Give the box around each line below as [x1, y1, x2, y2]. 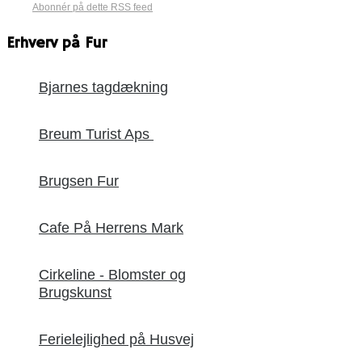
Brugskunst [39, 284, 112, 301]
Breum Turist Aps [39, 125, 154, 142]
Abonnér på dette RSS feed [32, 2, 153, 14]
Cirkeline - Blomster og [39, 266, 186, 283]
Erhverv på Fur [6, 34, 107, 54]
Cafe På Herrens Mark [39, 219, 183, 236]
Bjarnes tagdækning [39, 78, 168, 95]
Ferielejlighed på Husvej [39, 330, 194, 347]
